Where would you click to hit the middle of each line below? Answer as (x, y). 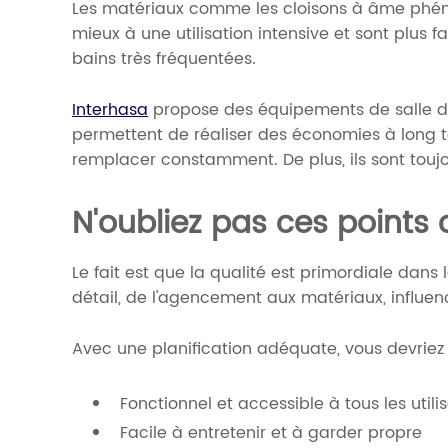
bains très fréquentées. (164, 58)
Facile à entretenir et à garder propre (271, 432)
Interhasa (110, 109)
